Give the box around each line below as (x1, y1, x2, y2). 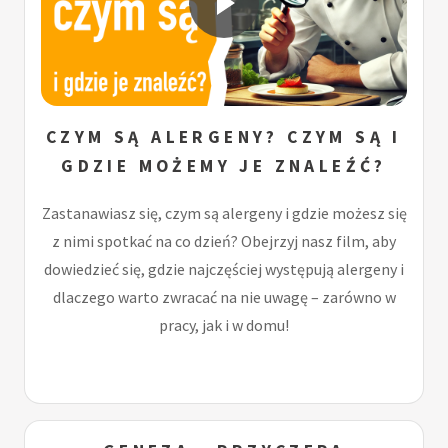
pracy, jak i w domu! (159, 315, 289, 336)
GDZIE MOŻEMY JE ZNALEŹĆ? (61, 155, 387, 178)
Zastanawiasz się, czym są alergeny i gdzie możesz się (41, 203, 407, 224)
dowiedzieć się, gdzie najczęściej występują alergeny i (44, 259, 404, 280)
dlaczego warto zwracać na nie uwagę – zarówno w (52, 287, 396, 308)
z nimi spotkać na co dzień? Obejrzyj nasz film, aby (52, 231, 396, 252)
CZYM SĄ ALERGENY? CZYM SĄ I (46, 126, 402, 149)
